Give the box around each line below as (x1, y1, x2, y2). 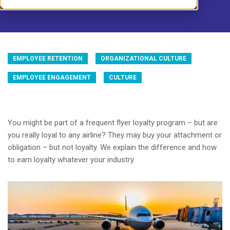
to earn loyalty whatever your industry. (8, 155, 135, 164)
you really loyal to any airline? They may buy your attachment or (8, 130, 222, 140)
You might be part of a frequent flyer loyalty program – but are (8, 118, 218, 127)
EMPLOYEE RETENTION (13, 55, 83, 62)
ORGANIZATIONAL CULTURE (101, 55, 186, 62)
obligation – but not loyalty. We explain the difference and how (8, 143, 217, 152)
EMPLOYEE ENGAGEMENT (13, 74, 91, 81)
